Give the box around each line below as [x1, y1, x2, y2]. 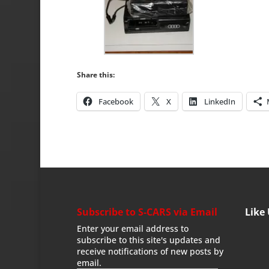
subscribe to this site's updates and [76, 234, 220, 246]
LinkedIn [204, 96, 235, 107]
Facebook [98, 96, 133, 107]
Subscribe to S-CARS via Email [76, 205, 217, 219]
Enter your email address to [76, 222, 189, 234]
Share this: [76, 70, 115, 80]
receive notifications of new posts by [76, 245, 223, 257]
